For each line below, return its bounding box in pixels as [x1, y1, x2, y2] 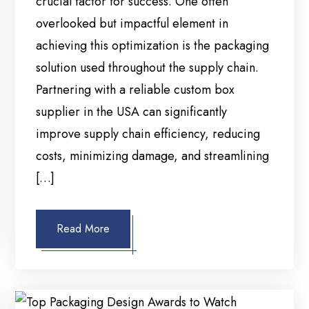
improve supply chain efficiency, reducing [36, 125, 261, 143]
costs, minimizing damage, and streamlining [36, 147, 270, 166]
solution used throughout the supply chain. [36, 59, 259, 77]
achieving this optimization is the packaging [36, 37, 270, 55]
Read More [57, 221, 110, 237]
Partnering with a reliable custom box [36, 81, 235, 99]
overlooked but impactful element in [36, 14, 229, 33]
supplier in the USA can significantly [36, 103, 228, 121]
